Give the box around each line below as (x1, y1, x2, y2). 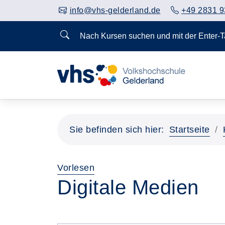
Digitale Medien (57, 176, 199, 198)
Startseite (169, 125, 210, 135)
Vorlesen (57, 163, 94, 173)
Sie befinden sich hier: (69, 125, 164, 135)
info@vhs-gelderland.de (69, 6, 161, 15)
